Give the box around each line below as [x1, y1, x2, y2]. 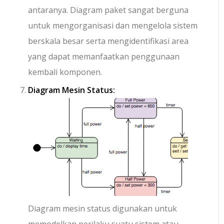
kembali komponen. [28, 66, 102, 78]
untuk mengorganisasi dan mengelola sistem [28, 20, 198, 31]
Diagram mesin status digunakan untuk [28, 203, 177, 214]
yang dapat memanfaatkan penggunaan [28, 51, 180, 62]
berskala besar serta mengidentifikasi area [28, 35, 189, 47]
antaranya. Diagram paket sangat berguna [28, 4, 189, 16]
